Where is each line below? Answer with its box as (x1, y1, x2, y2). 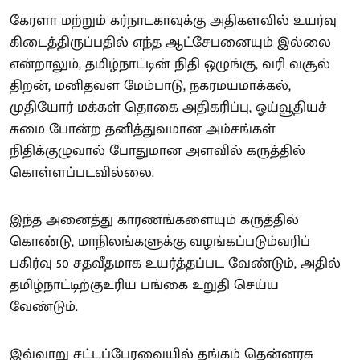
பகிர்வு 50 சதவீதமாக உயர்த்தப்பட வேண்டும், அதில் (10, 252, 341, 276)
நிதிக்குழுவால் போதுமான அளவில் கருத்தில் (10, 139, 305, 163)
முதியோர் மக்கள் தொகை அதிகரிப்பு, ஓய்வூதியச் (10, 96, 327, 120)
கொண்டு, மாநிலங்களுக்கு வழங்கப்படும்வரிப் (10, 230, 310, 254)
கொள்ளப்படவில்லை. (10, 161, 154, 185)
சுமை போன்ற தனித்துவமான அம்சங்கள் (10, 117, 276, 141)
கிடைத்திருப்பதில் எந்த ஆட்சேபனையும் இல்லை (10, 31, 331, 55)
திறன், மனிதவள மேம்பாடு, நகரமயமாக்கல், (10, 74, 291, 98)
